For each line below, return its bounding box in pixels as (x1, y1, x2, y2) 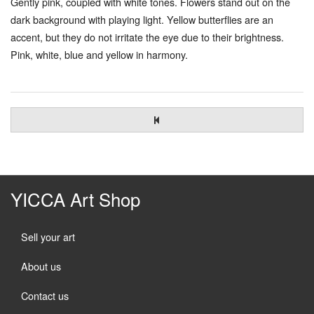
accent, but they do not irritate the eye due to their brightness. (11, 29, 284, 44)
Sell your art (21, 228, 75, 244)
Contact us (21, 287, 69, 303)
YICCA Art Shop (11, 185, 140, 212)
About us (21, 258, 61, 273)
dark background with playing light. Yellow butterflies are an (11, 11, 273, 27)
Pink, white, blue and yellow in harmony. (11, 46, 188, 62)
